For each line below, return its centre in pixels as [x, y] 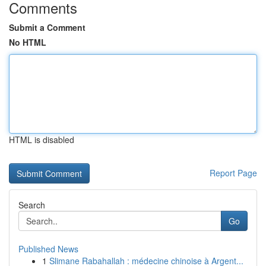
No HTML [28, 42]
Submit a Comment [47, 27]
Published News [48, 249]
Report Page [233, 173]
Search [32, 205]
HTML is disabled [42, 140]
